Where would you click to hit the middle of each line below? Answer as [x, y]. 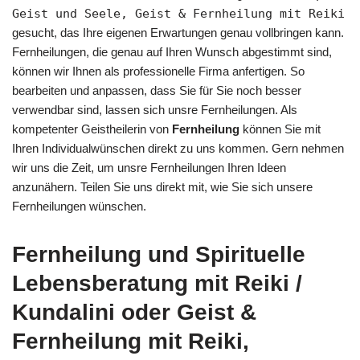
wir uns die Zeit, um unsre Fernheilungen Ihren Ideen [149, 167]
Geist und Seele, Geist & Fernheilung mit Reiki [178, 13]
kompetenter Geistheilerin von [92, 129]
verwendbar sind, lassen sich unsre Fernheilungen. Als [155, 109]
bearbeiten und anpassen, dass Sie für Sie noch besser [157, 90]
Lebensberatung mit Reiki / [157, 283]
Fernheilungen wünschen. [79, 206]
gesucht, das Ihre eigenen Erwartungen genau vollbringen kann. [178, 32]
